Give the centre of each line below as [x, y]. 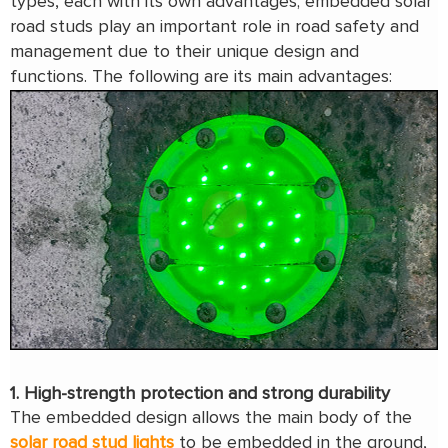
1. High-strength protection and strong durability [200, 394]
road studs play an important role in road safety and [214, 27]
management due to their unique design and [184, 52]
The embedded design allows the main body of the [211, 418]
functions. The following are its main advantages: [203, 77]
